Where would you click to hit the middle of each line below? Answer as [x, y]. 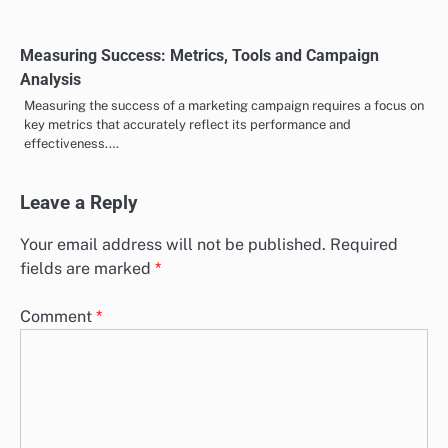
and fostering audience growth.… [121, 17]
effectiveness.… [71, 340]
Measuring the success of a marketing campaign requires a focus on [224, 302]
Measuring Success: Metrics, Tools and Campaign [199, 252]
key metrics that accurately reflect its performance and [187, 321]
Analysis [50, 276]
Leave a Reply [79, 399]
